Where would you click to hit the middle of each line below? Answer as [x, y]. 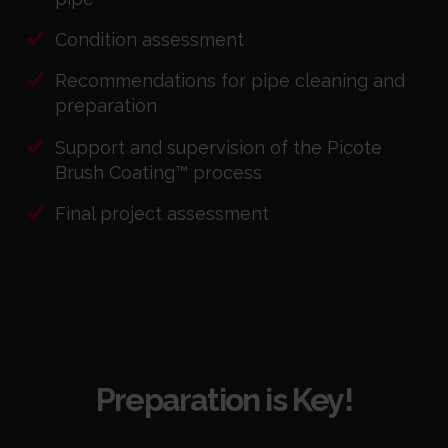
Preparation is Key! [224, 399]
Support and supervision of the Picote [219, 147]
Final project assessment [162, 213]
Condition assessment [150, 40]
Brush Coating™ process [159, 172]
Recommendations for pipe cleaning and [230, 81]
